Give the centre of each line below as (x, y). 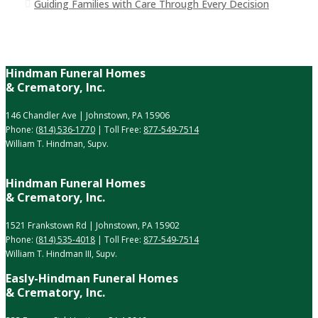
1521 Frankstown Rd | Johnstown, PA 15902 (93, 226)
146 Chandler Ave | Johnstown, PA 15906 (88, 116)
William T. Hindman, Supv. (57, 144)
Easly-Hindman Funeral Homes (92, 278)
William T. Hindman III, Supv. (61, 254)
